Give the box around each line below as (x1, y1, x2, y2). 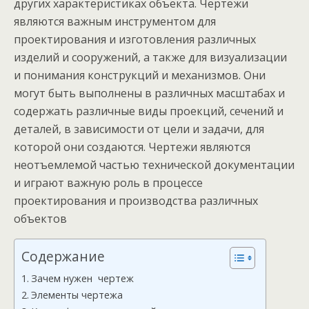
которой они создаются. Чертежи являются (14, 139, 250, 154)
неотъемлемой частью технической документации (14, 157, 295, 172)
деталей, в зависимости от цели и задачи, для (14, 121, 264, 137)
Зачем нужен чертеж (30, 272, 134, 285)
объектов (14, 211, 67, 226)
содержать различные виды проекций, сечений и (14, 103, 283, 119)
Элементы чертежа (30, 288, 123, 301)
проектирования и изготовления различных (14, 32, 256, 47)
